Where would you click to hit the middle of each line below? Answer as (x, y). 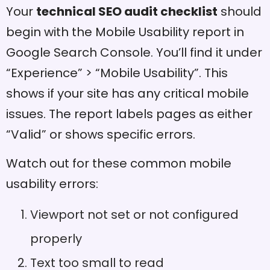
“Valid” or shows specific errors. (101, 134)
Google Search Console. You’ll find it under (134, 52)
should (240, 11)
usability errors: (52, 184)
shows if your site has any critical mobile (127, 93)
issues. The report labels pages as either (129, 114)
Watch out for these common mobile (119, 164)
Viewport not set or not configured (134, 215)
